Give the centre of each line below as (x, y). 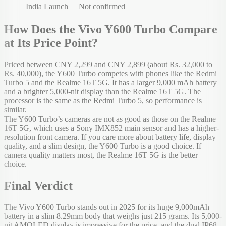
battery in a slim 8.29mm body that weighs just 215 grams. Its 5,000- (113, 216)
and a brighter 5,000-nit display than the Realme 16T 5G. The (102, 91)
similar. (15, 109)
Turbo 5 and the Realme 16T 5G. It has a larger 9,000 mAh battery (110, 82)
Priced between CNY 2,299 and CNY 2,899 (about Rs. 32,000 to (108, 64)
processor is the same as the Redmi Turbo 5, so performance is (103, 100)
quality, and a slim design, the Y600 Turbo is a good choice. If (103, 146)
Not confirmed (102, 6)
